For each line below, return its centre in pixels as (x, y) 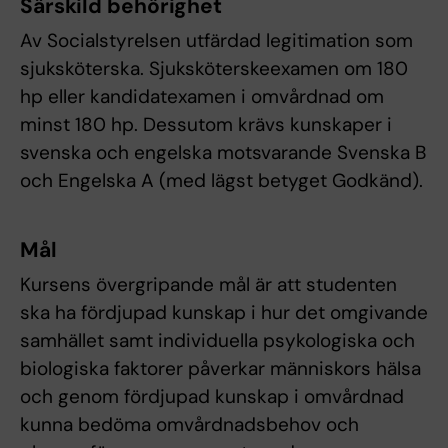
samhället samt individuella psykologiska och (217, 341)
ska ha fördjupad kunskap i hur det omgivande (224, 313)
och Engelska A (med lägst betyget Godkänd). (221, 181)
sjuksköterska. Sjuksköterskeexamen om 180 (214, 69)
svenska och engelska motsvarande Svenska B (223, 153)
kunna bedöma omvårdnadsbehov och (189, 425)
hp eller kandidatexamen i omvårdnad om (202, 97)
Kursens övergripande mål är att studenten (208, 285)
